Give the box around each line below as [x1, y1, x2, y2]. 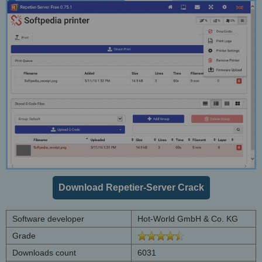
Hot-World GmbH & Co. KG [137, 214, 238, 224]
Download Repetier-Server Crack [58, 182, 204, 193]
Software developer [12, 214, 84, 224]
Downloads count [12, 248, 76, 258]
